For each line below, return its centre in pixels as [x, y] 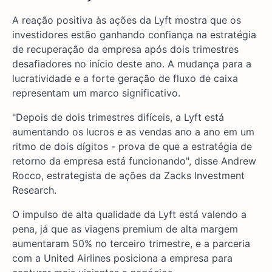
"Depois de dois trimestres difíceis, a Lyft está [118, 117]
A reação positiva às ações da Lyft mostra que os [127, 20]
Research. [34, 190]
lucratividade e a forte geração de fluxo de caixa [125, 78]
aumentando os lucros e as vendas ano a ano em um [133, 131]
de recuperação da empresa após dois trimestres [125, 49]
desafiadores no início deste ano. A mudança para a [132, 63]
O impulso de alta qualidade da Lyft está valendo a [129, 214]
